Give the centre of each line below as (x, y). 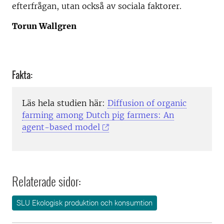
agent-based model (61, 127)
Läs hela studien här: (65, 103)
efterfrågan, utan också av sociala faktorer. (99, 6)
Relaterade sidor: (46, 181)
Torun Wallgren (44, 26)
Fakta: (22, 75)
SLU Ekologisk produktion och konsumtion (84, 203)
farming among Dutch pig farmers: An (98, 115)
